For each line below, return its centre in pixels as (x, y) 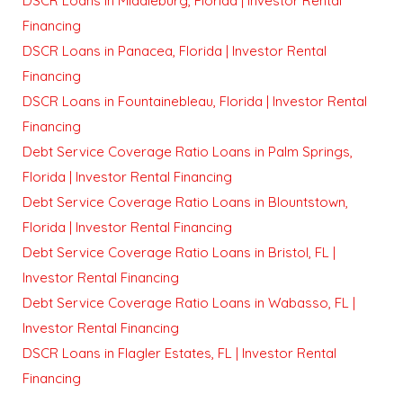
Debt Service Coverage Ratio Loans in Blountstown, (185, 202)
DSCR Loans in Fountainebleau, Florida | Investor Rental (195, 102)
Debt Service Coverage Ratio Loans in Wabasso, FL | (189, 303)
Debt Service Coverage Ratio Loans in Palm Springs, (188, 152)
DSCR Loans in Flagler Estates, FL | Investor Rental (179, 354)
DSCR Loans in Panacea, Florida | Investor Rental (175, 51)
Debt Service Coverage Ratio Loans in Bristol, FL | (179, 253)
